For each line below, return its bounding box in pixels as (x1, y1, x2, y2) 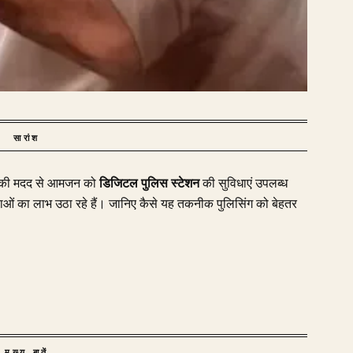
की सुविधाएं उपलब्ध (199, 174, 288, 193)
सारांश (13, 132, 40, 143)
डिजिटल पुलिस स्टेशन (99, 174, 199, 193)
